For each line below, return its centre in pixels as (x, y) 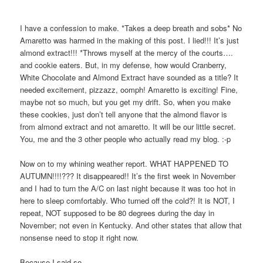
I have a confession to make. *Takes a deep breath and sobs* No (131, 28)
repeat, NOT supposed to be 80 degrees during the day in (117, 213)
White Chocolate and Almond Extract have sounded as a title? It (129, 77)
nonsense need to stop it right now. (80, 238)
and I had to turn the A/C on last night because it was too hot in (128, 188)
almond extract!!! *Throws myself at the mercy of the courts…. (127, 53)
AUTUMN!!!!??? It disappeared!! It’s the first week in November (128, 176)
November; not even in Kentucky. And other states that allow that (131, 225)
